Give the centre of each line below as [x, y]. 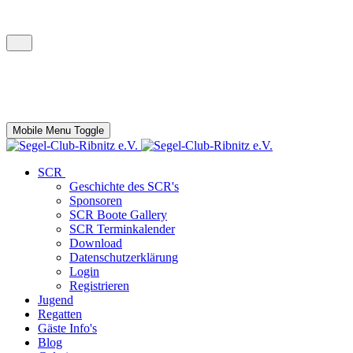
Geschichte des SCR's [124, 186]
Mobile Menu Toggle [58, 130]
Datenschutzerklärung [124, 257]
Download [96, 243]
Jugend [56, 300]
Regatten [60, 314]
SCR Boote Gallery [118, 215]
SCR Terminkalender [122, 229]
